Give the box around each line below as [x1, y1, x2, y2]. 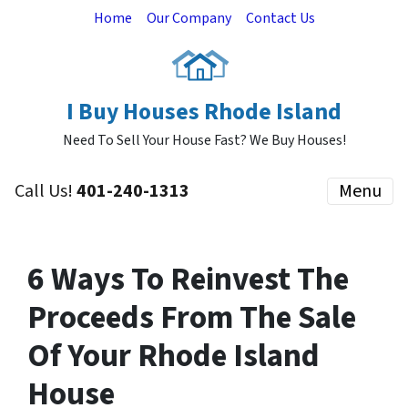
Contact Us [245, 8, 315, 28]
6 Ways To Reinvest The [27, 257, 349, 302]
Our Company [146, 8, 231, 28]
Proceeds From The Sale [27, 295, 356, 341]
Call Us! [15, 178, 76, 204]
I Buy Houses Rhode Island [66, 96, 342, 128]
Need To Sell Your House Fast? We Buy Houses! [62, 130, 346, 150]
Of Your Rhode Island [27, 333, 320, 379]
